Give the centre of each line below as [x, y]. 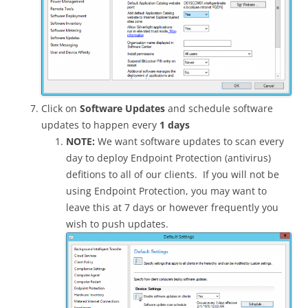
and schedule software [219, 108]
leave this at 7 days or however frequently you [172, 207]
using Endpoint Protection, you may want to [166, 190]
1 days [175, 124]
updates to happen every [100, 124]
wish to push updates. [117, 223]
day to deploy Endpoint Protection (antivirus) [168, 157]
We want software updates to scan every [189, 141]
